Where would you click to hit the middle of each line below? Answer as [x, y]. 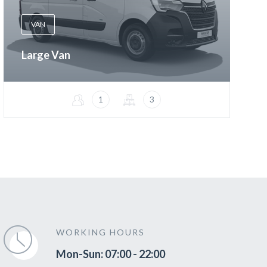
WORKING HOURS [100, 232]
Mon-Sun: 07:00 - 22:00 [110, 254]
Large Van [46, 55]
